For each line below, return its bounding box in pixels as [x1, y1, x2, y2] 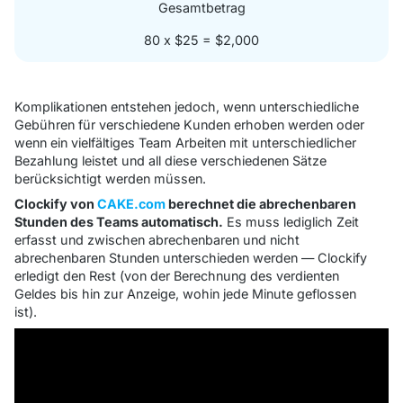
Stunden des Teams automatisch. [14, 214, 223, 230]
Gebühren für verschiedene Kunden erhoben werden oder [14, 117, 364, 133]
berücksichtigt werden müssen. [14, 171, 206, 187]
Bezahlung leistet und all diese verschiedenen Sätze [14, 153, 327, 169]
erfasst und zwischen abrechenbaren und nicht [14, 232, 300, 248]
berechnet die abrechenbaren [166, 196, 356, 212]
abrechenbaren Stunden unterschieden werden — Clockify [14, 250, 367, 266]
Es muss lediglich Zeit [223, 214, 359, 230]
